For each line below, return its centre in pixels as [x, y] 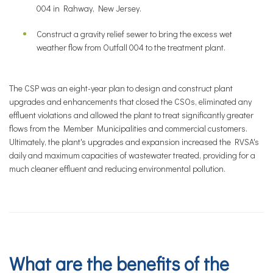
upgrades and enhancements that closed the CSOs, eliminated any [130, 101]
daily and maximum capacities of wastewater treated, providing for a [132, 155]
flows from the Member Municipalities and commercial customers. [128, 128]
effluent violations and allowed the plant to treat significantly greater [131, 115]
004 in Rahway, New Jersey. [89, 8]
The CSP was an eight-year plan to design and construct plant [121, 88]
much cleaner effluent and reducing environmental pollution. [117, 168]
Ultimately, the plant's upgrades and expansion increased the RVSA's [134, 142]
